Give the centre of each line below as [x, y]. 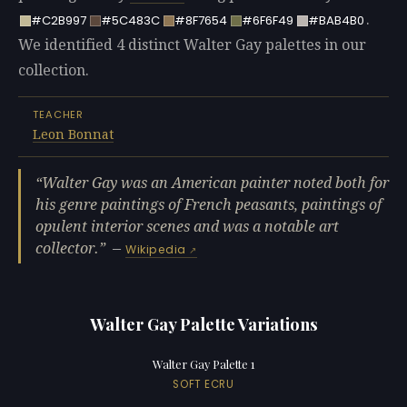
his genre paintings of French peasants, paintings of [208, 205]
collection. [54, 71]
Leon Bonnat [73, 135]
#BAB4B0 [336, 21]
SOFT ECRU [203, 384]
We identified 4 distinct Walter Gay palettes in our [192, 45]
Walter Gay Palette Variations [203, 324]
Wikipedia [156, 250]
